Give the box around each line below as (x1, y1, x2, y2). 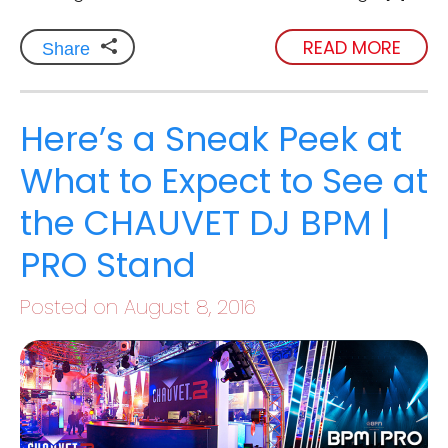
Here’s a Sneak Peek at (20, 115, 402, 163)
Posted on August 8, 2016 (20, 293, 256, 321)
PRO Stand (20, 241, 196, 289)
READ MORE (302, 34, 401, 60)
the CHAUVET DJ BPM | (20, 199, 391, 247)
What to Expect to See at (20, 157, 428, 205)
